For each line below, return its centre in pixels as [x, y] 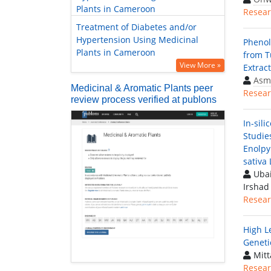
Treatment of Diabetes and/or [136, 27]
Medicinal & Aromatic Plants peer [142, 88]
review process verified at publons [144, 100]
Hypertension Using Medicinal [137, 40]
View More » [200, 65]
